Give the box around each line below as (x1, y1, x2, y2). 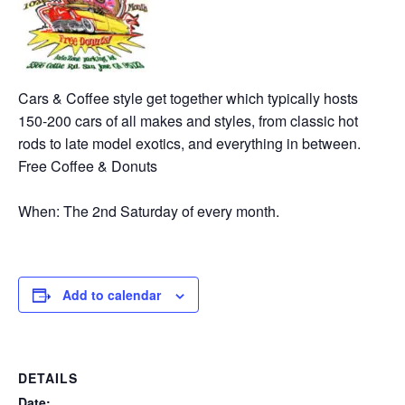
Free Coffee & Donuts (18, 155, 157, 176)
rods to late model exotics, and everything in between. (18, 133, 361, 154)
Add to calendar (62, 286, 161, 304)
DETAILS (18, 369, 78, 387)
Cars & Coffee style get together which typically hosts (18, 88, 358, 108)
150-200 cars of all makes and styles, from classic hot (18, 110, 358, 131)
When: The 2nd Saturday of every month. (18, 201, 279, 221)
